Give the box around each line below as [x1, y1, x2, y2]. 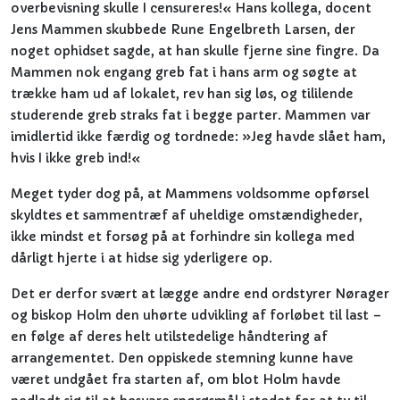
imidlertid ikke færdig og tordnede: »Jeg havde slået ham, [11, 129, 386, 145]
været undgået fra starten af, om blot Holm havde [11, 371, 341, 387]
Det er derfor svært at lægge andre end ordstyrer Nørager [11, 286, 389, 302]
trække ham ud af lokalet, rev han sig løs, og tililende [11, 86, 354, 102]
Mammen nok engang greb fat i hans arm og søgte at [11, 64, 357, 80]
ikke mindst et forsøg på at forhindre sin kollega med [11, 229, 354, 245]
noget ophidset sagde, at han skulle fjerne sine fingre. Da [11, 43, 379, 59]
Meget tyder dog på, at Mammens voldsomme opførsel [11, 186, 369, 202]
